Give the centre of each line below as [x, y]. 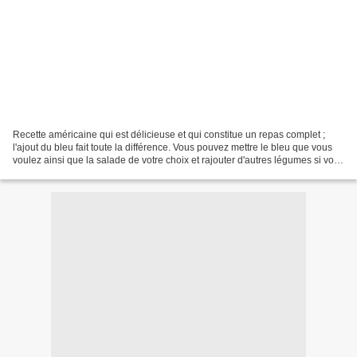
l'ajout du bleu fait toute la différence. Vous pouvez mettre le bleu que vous [173, 147]
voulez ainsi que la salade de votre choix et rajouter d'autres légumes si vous [178, 160]
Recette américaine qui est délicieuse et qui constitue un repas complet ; [169, 134]
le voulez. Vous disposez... [70, 173]
